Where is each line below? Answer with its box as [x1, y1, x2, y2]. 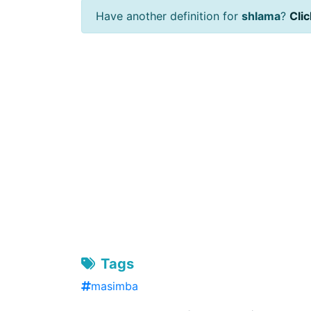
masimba [91, 279, 138, 293]
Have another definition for [96, 9, 242, 23]
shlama [242, 9, 280, 23]
